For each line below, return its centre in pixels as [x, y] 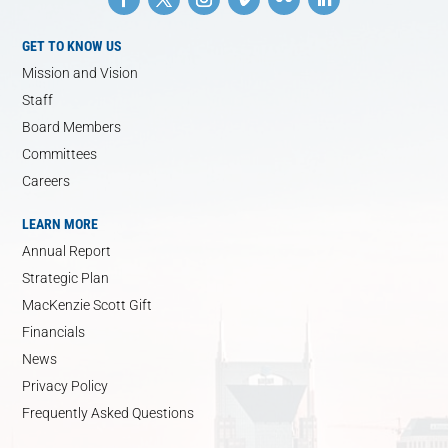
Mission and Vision [80, 72]
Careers [46, 180]
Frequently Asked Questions [108, 412]
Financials [54, 331]
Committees [60, 153]
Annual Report [67, 250]
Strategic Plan [66, 277]
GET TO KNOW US [72, 45]
